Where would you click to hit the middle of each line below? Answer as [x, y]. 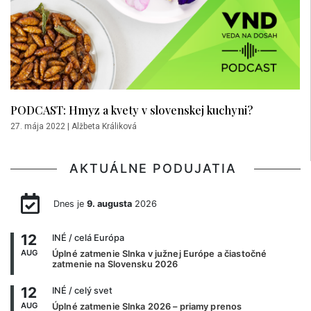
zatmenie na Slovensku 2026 [115, 264]
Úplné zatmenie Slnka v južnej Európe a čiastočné [160, 254]
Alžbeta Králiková [104, 126]
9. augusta [109, 203]
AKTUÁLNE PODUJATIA [155, 168]
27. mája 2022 [38, 126]
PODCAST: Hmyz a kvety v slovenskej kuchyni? [132, 109]
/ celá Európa [95, 238]
